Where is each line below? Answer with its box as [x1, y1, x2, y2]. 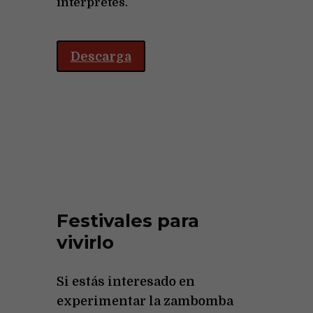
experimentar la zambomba [56, 293, 233, 308]
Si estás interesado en [56, 274, 195, 289]
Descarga [70, 49, 131, 64]
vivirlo [56, 231, 114, 254]
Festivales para [56, 210, 199, 233]
